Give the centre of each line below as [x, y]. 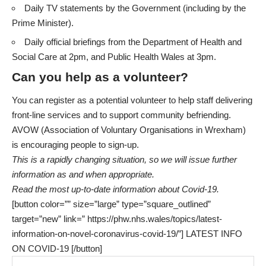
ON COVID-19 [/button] [57, 249]
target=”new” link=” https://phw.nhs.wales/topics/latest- [117, 219]
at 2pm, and [82, 57]
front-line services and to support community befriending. [121, 115]
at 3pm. [200, 57]
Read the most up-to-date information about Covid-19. [115, 189]
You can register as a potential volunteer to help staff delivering [132, 100]
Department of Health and [192, 42]
